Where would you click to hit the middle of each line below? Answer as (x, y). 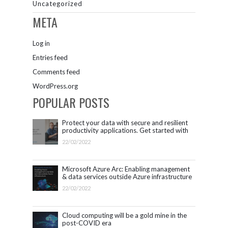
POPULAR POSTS (71, 102)
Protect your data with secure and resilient (125, 122)
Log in (41, 43)
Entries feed (50, 57)
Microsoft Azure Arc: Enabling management (126, 169)
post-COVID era (87, 223)
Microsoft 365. (84, 138)
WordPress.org (55, 86)
